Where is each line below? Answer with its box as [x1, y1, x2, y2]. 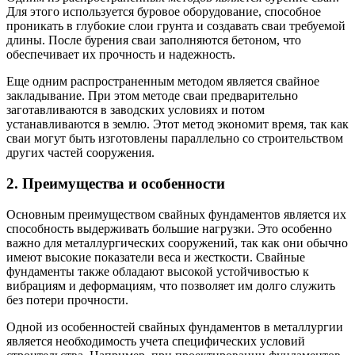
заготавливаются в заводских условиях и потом [6, 103, 265, 117]
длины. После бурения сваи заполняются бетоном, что [6, 33, 301, 48]
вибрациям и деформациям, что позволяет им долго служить [6, 278, 335, 292]
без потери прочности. [6, 292, 128, 307]
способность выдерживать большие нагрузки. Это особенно [6, 221, 332, 235]
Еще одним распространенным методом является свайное [6, 74, 319, 89]
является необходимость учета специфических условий [6, 334, 305, 348]
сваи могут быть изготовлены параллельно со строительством [6, 132, 343, 146]
